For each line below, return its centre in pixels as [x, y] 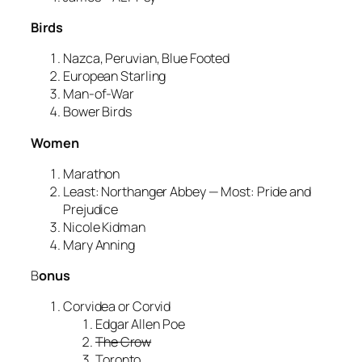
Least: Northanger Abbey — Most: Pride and [187, 191]
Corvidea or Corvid [117, 307]
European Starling [115, 76]
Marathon [92, 173]
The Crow [124, 342]
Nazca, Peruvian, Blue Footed [147, 59]
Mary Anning [99, 244]
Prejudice [91, 209]
